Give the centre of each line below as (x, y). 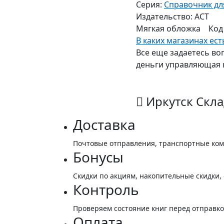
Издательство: (164, 17)
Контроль (106, 190)
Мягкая (150, 29)
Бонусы (98, 157)
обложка (183, 29)
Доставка (104, 125)
